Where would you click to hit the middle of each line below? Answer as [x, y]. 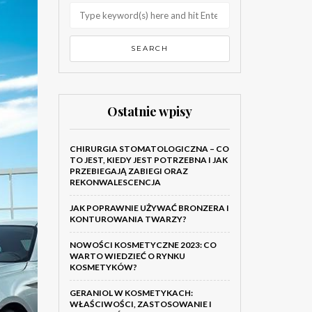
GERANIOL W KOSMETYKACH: [131, 293]
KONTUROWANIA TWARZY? [128, 219]
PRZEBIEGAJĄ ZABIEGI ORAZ [128, 171]
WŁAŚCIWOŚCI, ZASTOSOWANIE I [140, 304]
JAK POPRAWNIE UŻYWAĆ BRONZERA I [149, 208]
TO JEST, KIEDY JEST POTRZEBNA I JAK [148, 160]
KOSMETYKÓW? [103, 267]
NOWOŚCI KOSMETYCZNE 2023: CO [143, 245]
